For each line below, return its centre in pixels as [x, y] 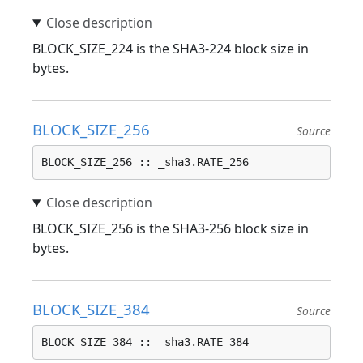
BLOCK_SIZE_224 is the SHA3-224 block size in [171, 49]
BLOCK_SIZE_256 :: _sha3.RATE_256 [145, 162]
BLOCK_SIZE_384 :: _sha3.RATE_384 [145, 342]
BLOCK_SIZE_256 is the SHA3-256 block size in [171, 228]
